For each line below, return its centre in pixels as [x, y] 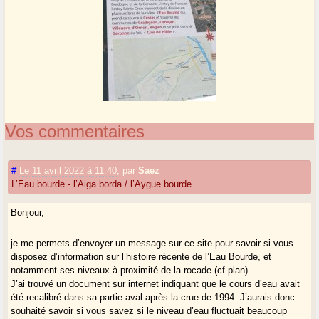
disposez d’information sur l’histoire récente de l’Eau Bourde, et [141, 256]
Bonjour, [28, 212]
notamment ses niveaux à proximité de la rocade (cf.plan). [131, 270]
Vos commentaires [75, 131]
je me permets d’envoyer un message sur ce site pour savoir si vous [152, 243]
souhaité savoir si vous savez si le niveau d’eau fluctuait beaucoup [149, 310]
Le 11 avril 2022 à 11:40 [68, 170]
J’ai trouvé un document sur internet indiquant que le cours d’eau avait [156, 283]
